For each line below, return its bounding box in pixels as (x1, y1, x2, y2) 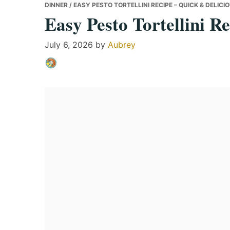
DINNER (45, 1, 68, 9)
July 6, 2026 (45, 40, 93, 50)
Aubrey (108, 40, 136, 50)
